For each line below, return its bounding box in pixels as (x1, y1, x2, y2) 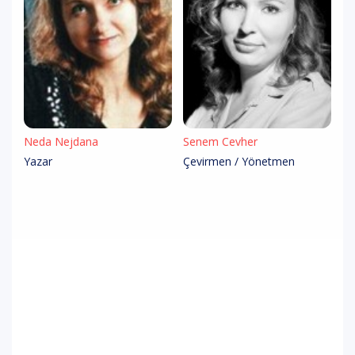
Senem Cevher (183, 133, 258, 149)
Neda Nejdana (24, 133, 98, 149)
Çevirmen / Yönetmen (183, 153, 295, 169)
